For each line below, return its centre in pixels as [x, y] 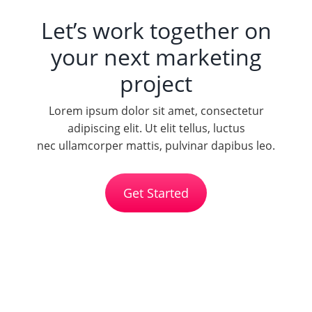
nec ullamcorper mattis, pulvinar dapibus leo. [156, 145]
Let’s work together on [156, 30]
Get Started [156, 193]
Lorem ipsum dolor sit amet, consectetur [156, 110]
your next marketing [156, 56]
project [156, 83]
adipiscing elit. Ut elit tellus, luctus [156, 128]
